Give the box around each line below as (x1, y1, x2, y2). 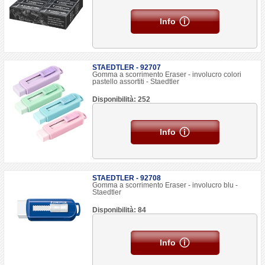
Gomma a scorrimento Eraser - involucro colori (92, 70, 242, 79)
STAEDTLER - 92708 (92, 174, 161, 182)
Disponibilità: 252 (92, 95, 151, 104)
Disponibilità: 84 (92, 206, 147, 214)
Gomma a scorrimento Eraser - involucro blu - (92, 181, 238, 189)
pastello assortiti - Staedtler (92, 77, 180, 86)
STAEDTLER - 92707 (92, 63, 161, 72)
